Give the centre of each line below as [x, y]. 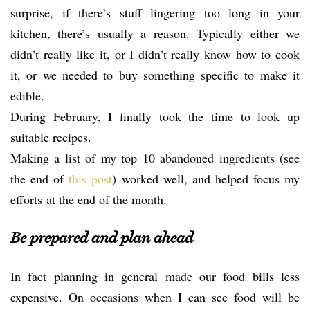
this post [91, 179]
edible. [27, 95]
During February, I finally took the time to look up [155, 116]
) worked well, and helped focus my [206, 179]
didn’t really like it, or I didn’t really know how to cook [155, 54]
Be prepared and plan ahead [102, 238]
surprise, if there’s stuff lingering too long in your [155, 12]
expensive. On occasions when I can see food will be [155, 297]
